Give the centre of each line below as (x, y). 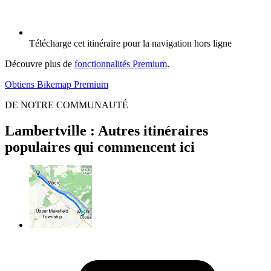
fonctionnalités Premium (121, 64)
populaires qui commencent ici (100, 147)
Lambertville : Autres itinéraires (106, 130)
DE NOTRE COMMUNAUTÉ (67, 105)
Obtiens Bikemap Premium (57, 85)
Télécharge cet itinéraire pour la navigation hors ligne (130, 44)
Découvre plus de (40, 64)
